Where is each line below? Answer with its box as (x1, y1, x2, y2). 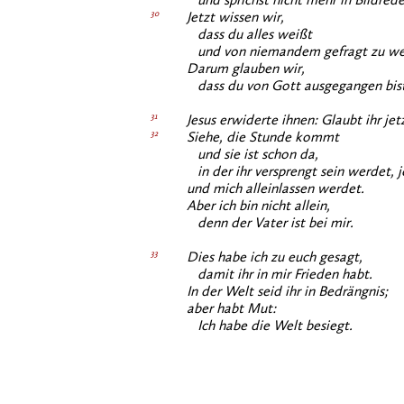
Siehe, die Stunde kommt (187, 131, 339, 145)
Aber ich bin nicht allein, (187, 199, 330, 214)
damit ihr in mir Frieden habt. (187, 268, 372, 282)
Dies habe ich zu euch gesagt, (187, 251, 363, 265)
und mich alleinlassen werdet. (187, 182, 364, 197)
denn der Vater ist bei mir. (187, 216, 353, 231)
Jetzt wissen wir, (187, 11, 284, 25)
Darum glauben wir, (187, 62, 305, 77)
